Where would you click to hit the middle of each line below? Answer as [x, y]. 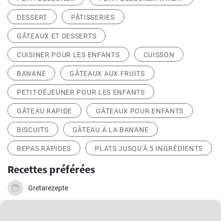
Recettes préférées [51, 169]
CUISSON [159, 55]
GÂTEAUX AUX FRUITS [107, 74]
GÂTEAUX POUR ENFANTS [140, 111]
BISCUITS [33, 130]
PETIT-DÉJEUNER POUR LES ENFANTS [81, 92]
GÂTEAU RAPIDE [45, 111]
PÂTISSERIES [93, 18]
